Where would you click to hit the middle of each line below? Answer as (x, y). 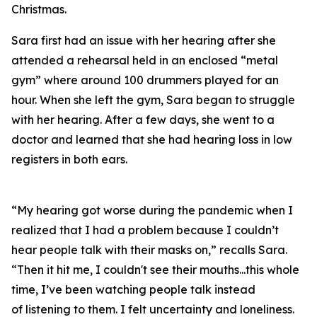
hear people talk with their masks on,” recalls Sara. (149, 250)
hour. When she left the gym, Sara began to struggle (153, 100)
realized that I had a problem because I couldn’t (145, 230)
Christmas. (39, 9)
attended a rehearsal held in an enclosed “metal (145, 60)
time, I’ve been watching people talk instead (133, 289)
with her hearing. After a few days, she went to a (143, 120)
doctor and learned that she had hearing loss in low (152, 139)
